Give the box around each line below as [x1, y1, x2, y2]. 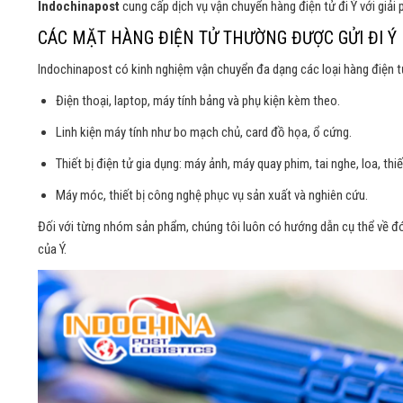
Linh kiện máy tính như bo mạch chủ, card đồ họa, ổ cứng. [56, 124, 352, 141]
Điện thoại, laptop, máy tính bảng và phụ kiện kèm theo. [56, 93, 340, 110]
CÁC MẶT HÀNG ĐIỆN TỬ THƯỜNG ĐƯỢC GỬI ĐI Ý [38, 27, 397, 49]
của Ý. [38, 241, 67, 258]
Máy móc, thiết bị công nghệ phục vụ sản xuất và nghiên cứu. [56, 187, 368, 204]
